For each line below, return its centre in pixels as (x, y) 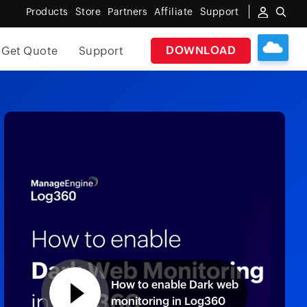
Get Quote (30, 51)
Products (47, 12)
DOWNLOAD (201, 50)
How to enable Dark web (175, 284)
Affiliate (174, 12)
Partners (127, 12)
